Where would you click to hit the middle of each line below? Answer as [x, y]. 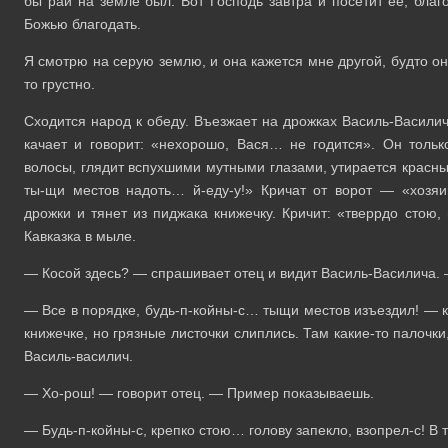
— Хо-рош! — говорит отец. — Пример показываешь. [199, 392]
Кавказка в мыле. [80, 235]
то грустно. [59, 83]
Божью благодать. [82, 23]
